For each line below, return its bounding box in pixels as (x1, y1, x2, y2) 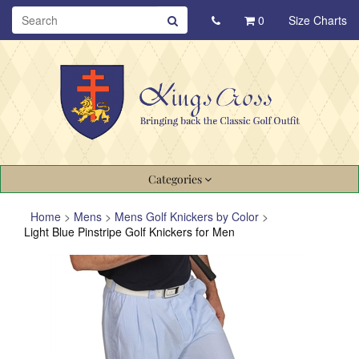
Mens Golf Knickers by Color (115, 208, 259, 225)
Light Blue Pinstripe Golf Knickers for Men (24, 224, 235, 240)
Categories (147, 171, 204, 188)
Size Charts (288, 12, 347, 28)
